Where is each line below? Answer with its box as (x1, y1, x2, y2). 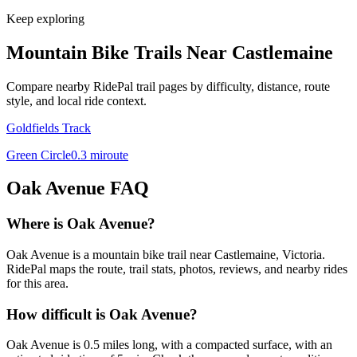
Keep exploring (6, 11, 84, 25)
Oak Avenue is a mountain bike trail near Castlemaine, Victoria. (6, 248, 325, 262)
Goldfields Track (6, 120, 91, 135)
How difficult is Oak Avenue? (6, 305, 198, 323)
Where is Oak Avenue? (6, 215, 155, 233)
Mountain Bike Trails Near (6, 41, 232, 63)
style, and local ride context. (6, 93, 147, 108)
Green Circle (6, 147, 71, 162)
